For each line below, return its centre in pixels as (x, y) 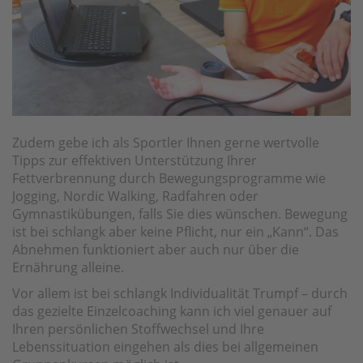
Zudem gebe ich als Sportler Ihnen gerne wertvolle (166, 142)
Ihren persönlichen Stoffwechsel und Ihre (138, 329)
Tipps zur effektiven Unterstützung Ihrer (135, 160)
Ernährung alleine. (68, 267)
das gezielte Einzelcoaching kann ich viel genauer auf (172, 311)
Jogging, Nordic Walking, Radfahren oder (135, 196)
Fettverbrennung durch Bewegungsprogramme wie (169, 178)
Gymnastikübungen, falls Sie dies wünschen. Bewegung (180, 214)
